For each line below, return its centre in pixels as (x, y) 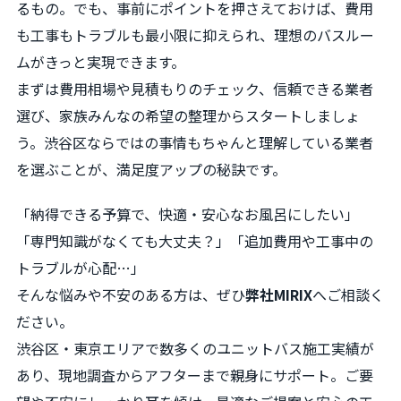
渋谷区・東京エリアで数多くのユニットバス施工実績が (195, 348)
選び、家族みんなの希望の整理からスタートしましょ (188, 116)
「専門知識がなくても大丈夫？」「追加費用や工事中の (195, 240)
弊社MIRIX (279, 294)
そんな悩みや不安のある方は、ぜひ (131, 294)
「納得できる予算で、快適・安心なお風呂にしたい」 (188, 213)
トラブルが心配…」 (81, 267)
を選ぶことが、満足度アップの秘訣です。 (151, 170)
